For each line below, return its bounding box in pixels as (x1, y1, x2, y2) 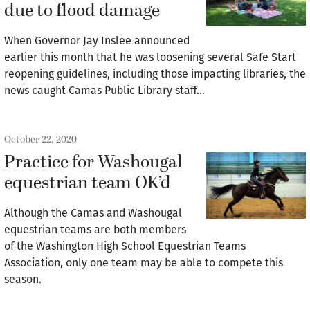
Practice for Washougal (4, 149, 182, 176)
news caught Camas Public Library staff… (4, 84, 205, 97)
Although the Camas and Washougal (4, 206, 182, 219)
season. (4, 273, 42, 286)
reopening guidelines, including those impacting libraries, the (4, 67, 306, 80)
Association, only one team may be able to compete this (4, 256, 283, 269)
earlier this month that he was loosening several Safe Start (4, 51, 296, 64)
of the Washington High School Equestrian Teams (4, 239, 246, 253)
